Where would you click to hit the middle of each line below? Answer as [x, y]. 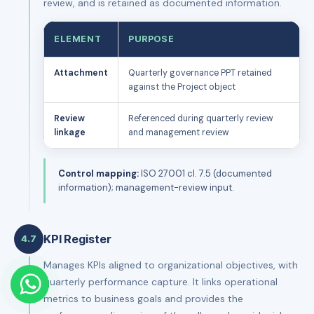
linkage [70, 132]
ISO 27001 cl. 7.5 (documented [205, 173]
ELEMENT [78, 39]
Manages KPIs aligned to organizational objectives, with [171, 265]
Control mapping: [98, 173]
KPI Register [77, 239]
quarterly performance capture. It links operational [161, 281]
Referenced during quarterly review [201, 118]
